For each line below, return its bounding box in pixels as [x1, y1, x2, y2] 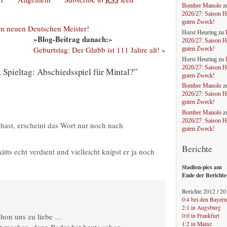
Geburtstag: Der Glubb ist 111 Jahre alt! [33, 45, 160, 55]
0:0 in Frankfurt [182, 211, 219, 219]
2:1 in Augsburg [182, 203, 221, 211]
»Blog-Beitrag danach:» [33, 33, 112, 45]
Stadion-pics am [182, 162, 222, 171]
